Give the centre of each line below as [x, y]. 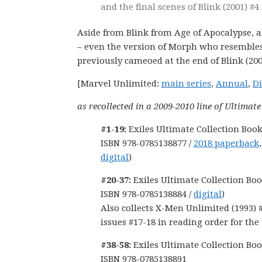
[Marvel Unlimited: [119, 84]
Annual [232, 84]
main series [186, 84]
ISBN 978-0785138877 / [147, 143]
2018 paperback [226, 143]
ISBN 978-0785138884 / [147, 194]
